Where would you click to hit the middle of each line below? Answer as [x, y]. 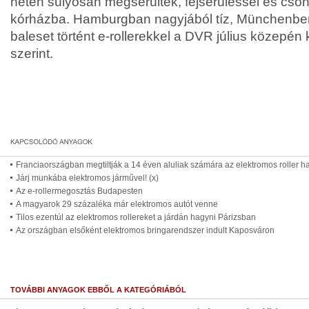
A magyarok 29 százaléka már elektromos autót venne [117, 204]
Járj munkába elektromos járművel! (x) [87, 178]
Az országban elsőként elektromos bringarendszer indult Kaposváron [145, 230]
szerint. [32, 53]
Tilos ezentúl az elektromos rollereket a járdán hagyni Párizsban [136, 217]
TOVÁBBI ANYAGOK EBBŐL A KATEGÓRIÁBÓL [98, 290]
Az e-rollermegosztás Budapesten [79, 191]
